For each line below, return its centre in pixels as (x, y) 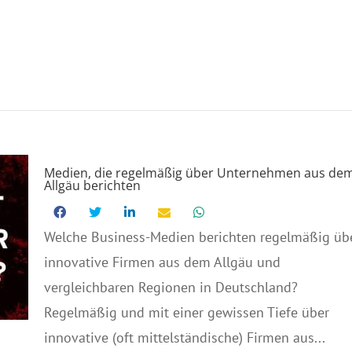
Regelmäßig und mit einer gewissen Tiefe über (186, 312)
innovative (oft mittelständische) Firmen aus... (184, 337)
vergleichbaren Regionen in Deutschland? (170, 287)
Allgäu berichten (92, 185)
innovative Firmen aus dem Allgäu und (162, 262)
